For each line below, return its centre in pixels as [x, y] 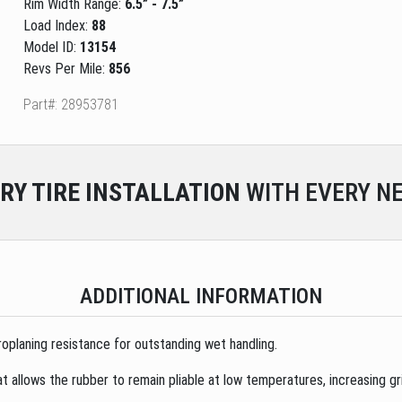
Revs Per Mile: [66, 68]
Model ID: [51, 47]
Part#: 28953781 [70, 104]
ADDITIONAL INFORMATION [201, 296]
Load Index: [57, 25]
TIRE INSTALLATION [134, 192]
